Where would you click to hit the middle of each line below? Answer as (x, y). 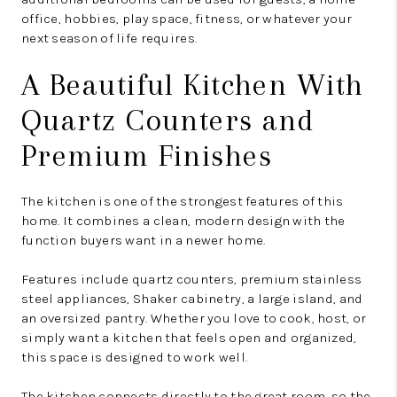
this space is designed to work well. (135, 358)
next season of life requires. (109, 39)
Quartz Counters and (168, 121)
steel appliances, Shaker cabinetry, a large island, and (192, 299)
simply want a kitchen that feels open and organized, (189, 338)
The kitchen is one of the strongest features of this (183, 202)
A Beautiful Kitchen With (193, 85)
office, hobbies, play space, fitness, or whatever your (187, 19)
